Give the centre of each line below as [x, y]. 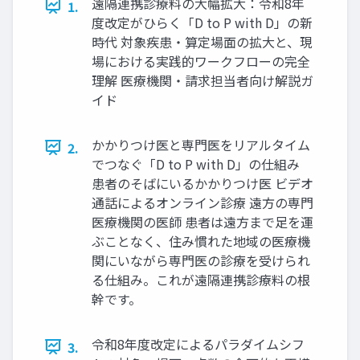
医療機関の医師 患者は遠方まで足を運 [202, 221]
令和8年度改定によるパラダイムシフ [198, 344]
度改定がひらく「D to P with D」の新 [202, 22]
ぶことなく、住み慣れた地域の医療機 [201, 241]
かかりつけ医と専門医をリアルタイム [201, 144]
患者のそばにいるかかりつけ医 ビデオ [202, 183]
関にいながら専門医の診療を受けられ [201, 260]
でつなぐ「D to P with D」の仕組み [196, 164]
